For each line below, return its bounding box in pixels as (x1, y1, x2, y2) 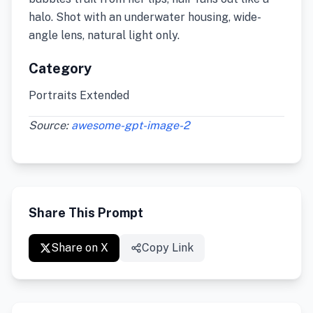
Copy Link (142, 241, 194, 254)
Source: (29, 119, 71, 132)
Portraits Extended (29, 89, 129, 102)
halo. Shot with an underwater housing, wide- (29, 10, 261, 24)
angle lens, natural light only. (29, 29, 180, 42)
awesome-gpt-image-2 (71, 119, 190, 132)
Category (29, 60, 92, 77)
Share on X (51, 241, 108, 254)
